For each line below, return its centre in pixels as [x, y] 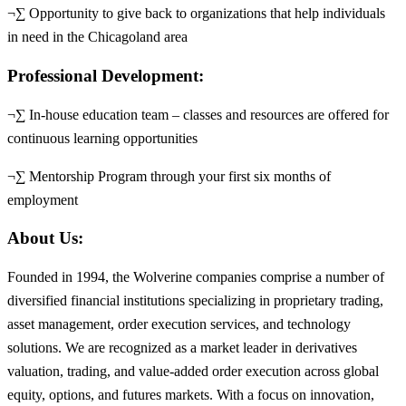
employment [43, 199]
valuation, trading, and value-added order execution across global [193, 372]
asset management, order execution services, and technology [179, 324]
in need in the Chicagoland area [97, 37]
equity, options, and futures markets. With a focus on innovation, [191, 395]
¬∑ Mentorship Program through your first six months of [169, 176]
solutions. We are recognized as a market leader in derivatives [182, 348]
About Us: [45, 238]
